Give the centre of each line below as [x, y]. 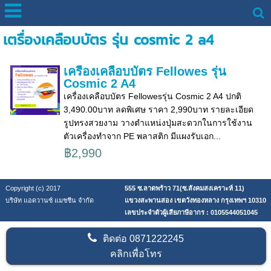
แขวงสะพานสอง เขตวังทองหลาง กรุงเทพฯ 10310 [195, 200]
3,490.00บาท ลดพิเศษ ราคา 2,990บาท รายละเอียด [158, 109]
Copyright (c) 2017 [33, 188]
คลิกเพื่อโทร [136, 253]
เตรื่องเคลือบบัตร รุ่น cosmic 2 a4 [108, 40]
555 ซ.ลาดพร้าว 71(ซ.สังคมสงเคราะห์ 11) [184, 188]
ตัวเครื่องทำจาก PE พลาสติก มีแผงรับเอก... [142, 136]
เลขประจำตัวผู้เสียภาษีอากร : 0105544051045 [191, 212]
